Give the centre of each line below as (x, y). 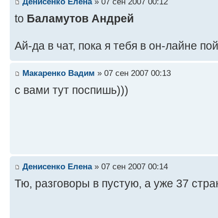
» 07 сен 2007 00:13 (133, 73)
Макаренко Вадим (59, 73)
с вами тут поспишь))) (72, 90)
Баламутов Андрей (80, 18)
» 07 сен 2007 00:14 (130, 167)
